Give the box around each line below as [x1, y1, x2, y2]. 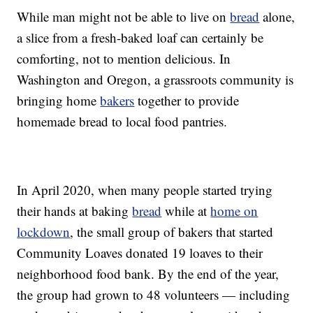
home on [210, 202, 259, 220]
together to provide [134, 92, 240, 110]
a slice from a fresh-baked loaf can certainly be [17, 29, 264, 47]
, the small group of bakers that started [70, 223, 274, 241]
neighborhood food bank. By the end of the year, [17, 265, 279, 283]
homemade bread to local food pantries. [17, 112, 228, 131]
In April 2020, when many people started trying [17, 181, 273, 199]
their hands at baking [17, 202, 133, 220]
